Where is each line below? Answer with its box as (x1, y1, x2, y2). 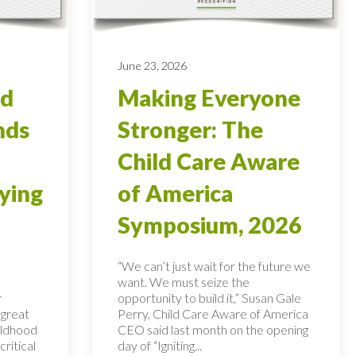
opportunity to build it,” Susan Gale (118, 289, 302, 305)
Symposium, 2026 (118, 211, 303, 238)
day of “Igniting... (118, 337, 203, 353)
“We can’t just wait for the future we (118, 257, 311, 273)
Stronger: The (118, 115, 264, 143)
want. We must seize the (118, 273, 250, 289)
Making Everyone (118, 83, 301, 111)
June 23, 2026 (118, 58, 188, 72)
